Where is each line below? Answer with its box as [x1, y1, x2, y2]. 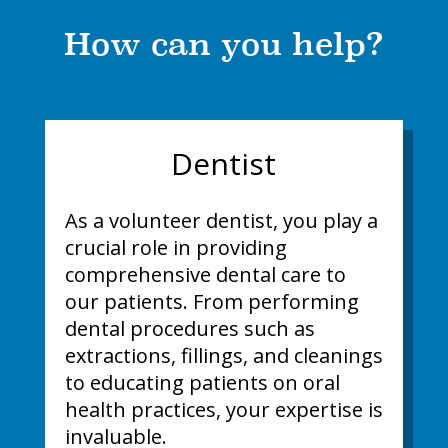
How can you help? [64, 25, 384, 64]
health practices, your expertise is [64, 396, 383, 424]
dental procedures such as [64, 315, 315, 343]
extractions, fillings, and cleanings [64, 342, 383, 370]
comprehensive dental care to [64, 261, 346, 289]
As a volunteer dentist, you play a [64, 207, 378, 235]
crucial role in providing [64, 234, 287, 262]
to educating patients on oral [64, 369, 340, 397]
